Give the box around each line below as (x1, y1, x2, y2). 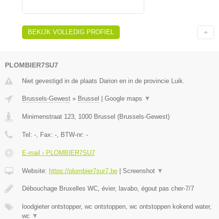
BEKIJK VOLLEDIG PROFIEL (28, 28, 114, 36)
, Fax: (36, 131, 55, 138)
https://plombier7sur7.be (49, 167, 117, 175)
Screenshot (123, 167, 157, 175)
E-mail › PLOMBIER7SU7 (22, 149, 95, 156)
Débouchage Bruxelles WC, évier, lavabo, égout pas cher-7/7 (22, 184, 194, 192)
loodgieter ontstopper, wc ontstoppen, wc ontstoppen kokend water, (22, 202, 212, 210)
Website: (22, 167, 49, 175)
